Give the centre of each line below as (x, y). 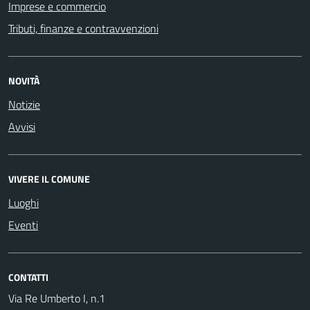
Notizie (24, 104)
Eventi (23, 225)
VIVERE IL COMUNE (49, 179)
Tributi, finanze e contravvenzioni (83, 28)
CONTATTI (28, 277)
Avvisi (22, 126)
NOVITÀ (24, 80)
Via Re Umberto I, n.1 (57, 298)
